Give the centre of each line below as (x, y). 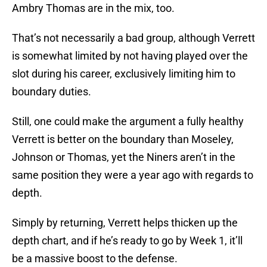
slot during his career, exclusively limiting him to (124, 74)
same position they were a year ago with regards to (133, 175)
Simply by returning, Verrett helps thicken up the (125, 223)
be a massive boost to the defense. (95, 259)
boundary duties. (52, 92)
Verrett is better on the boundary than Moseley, (123, 139)
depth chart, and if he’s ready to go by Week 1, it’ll (127, 241)
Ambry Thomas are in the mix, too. (93, 8)
